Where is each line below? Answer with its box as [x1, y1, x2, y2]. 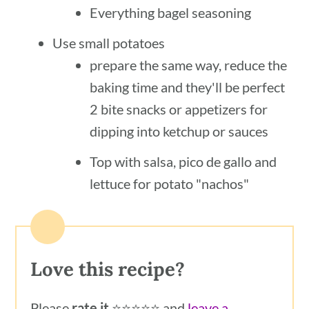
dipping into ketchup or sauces [90, 122, 269, 139]
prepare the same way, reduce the [90, 56, 288, 73]
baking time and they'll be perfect [90, 78, 286, 95]
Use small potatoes [52, 34, 166, 51]
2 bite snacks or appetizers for [90, 100, 268, 117]
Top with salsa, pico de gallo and [90, 152, 277, 170]
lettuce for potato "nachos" [90, 175, 250, 192]
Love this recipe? [30, 256, 186, 281]
